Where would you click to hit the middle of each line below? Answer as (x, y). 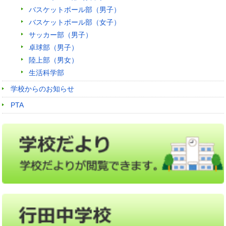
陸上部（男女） (54, 60)
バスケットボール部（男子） (75, 10)
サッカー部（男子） (61, 35)
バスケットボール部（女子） (75, 22)
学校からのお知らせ (43, 89)
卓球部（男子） (54, 48)
